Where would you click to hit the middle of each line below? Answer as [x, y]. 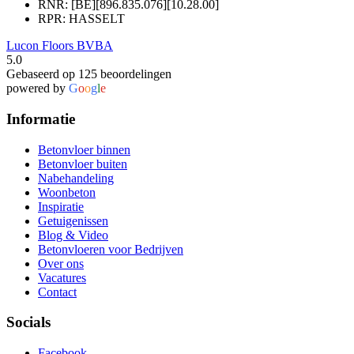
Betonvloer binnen [84, 149]
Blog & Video [73, 235]
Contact [57, 292]
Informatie [41, 119]
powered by [38, 88]
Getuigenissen [73, 220]
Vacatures [62, 277]
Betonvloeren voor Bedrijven [111, 249]
